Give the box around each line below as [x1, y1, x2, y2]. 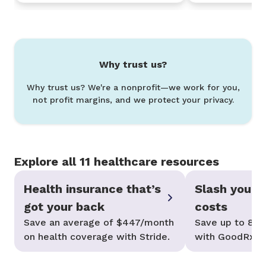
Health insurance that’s [24, 182, 161, 197]
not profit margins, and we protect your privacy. [32, 95, 234, 105]
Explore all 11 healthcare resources [14, 154, 219, 169]
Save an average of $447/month [24, 217, 174, 229]
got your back [24, 199, 104, 214]
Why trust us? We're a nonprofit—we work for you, [26, 83, 240, 93]
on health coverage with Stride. [24, 231, 170, 243]
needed [195, 245, 230, 257]
